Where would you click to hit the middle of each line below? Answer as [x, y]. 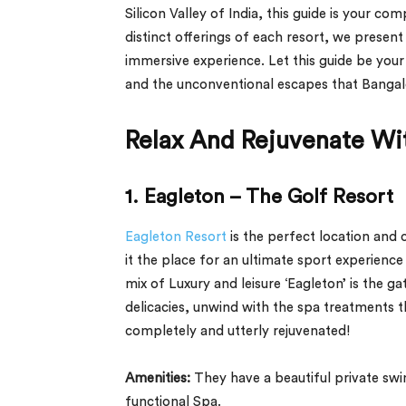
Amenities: [158, 378]
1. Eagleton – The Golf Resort [259, 196]
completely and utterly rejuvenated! [237, 331]
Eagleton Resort [178, 237]
